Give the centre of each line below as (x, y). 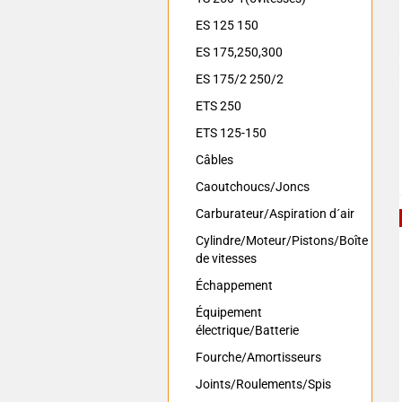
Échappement (234, 285)
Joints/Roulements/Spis (263, 384)
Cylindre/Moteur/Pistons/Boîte (282, 240)
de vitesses (226, 258)
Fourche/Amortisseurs (258, 357)
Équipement (229, 312)
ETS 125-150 (231, 133)
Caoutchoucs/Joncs (253, 187)
